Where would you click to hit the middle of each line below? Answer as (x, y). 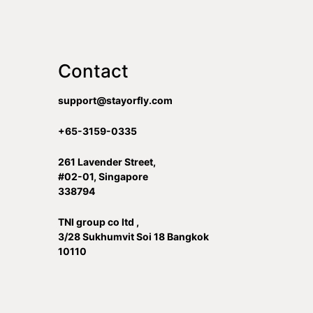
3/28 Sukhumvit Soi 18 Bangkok (133, 237)
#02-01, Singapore (103, 177)
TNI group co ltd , (98, 222)
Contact (93, 71)
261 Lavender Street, (107, 162)
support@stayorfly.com (115, 101)
